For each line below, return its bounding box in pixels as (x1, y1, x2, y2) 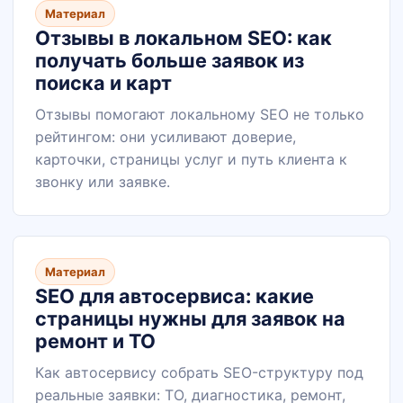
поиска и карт (35, 71, 172, 94)
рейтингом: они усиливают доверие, (35, 128, 296, 146)
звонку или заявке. (35, 173, 170, 191)
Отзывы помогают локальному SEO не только (35, 105, 364, 123)
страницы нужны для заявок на (35, 307, 345, 330)
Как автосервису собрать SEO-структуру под (35, 363, 363, 381)
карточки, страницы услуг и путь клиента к (35, 150, 347, 168)
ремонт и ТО (35, 329, 156, 353)
